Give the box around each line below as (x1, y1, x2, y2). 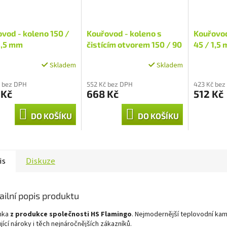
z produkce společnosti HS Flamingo (10, 209, 132, 220)
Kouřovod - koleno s (86, 28, 162, 39)
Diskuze (26, 155, 55, 168)
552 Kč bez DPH (86, 80, 133, 89)
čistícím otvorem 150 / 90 (86, 40, 182, 50)
